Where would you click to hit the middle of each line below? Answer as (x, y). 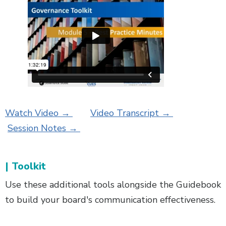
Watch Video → (39, 113)
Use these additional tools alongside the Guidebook (113, 185)
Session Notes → (44, 128)
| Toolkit (25, 166)
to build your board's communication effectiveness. (111, 200)
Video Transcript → (132, 113)
